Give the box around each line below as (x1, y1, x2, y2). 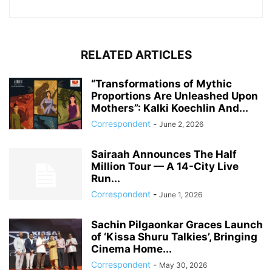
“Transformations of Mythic (91, 78, 232, 90)
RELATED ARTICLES (80, 48, 192, 63)
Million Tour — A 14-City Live (91, 160, 239, 173)
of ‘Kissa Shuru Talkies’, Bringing (91, 231, 257, 243)
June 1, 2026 (159, 190, 202, 200)
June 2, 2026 (159, 120, 203, 129)
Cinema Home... (91, 243, 172, 256)
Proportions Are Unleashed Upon (91, 90, 258, 103)
